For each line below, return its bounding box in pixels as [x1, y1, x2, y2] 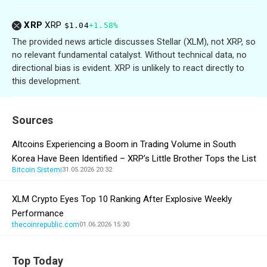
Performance [12, 207, 64, 219]
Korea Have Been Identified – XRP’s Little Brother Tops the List [12, 153, 256, 164]
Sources [12, 113, 53, 126]
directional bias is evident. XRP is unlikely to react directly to [12, 62, 244, 73]
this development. [12, 75, 81, 86]
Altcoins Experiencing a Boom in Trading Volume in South [12, 138, 236, 150]
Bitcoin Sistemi [12, 165, 62, 174]
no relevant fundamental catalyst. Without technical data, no [12, 49, 247, 60]
